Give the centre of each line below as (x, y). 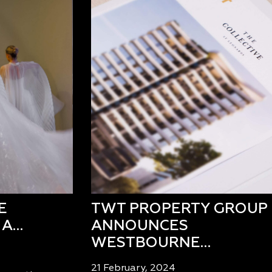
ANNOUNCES (139, 225)
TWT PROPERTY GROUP (179, 208)
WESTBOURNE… (151, 242)
